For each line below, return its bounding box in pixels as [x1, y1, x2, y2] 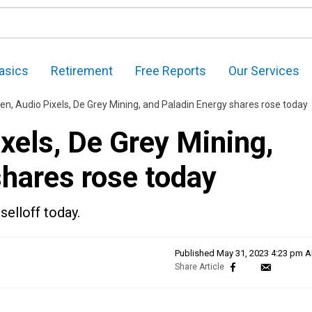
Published [175, 248, 217, 259]
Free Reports [135, 63, 206, 79]
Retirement [51, 63, 113, 79]
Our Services [228, 63, 299, 79]
